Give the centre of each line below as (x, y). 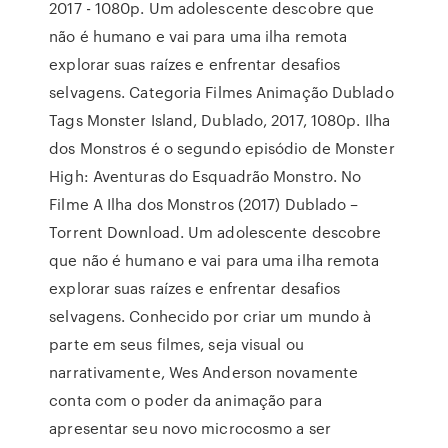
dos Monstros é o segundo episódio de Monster (222, 148)
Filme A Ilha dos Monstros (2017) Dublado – (204, 204)
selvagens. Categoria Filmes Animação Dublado (221, 92)
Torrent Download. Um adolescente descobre (215, 232)
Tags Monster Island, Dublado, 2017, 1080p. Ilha (219, 120)
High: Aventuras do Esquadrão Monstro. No (205, 176)
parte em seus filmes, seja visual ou (176, 344)
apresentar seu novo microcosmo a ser (190, 428)
